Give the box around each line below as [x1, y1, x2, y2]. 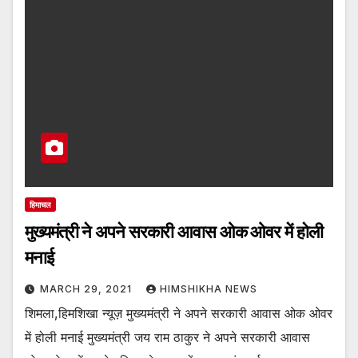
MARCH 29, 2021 [40, 282, 135, 295]
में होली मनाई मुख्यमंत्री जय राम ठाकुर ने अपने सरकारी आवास [25, 328, 310, 345]
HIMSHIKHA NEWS [160, 282, 257, 295]
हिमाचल [30, 199, 51, 209]
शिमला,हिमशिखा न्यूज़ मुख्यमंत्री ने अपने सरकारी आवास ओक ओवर [25, 304, 332, 321]
